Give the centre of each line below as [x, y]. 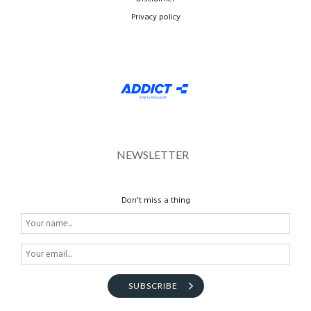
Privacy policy [155, 18]
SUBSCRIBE [153, 286]
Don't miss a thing [155, 201]
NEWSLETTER [153, 155]
